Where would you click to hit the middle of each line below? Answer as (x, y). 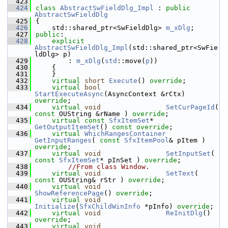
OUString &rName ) (94, 114)
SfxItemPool (147, 140)
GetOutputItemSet (67, 127)
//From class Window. (109, 167)
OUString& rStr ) (92, 180)
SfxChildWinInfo (110, 206)
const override (140, 127)
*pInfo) (159, 206)
